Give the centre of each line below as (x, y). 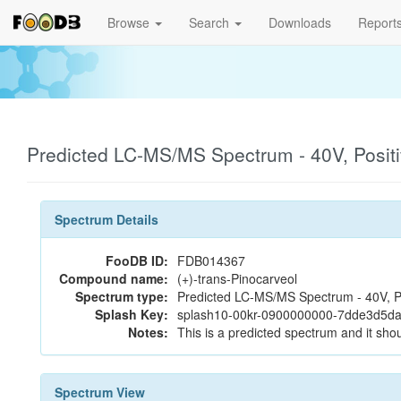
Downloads (300, 22)
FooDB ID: (137, 260)
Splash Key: (132, 314)
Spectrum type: (122, 296)
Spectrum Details (107, 219)
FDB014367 (211, 260)
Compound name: (114, 278)
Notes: (148, 332)
